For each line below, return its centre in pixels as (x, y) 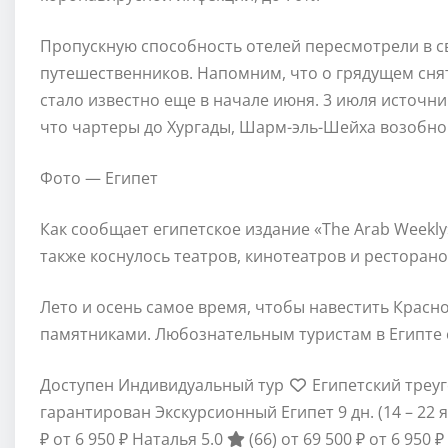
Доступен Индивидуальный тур (164, 384)
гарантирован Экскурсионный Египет (189, 411)
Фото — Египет (99, 177)
